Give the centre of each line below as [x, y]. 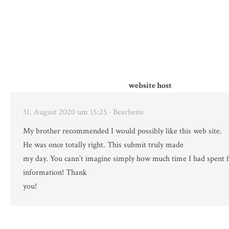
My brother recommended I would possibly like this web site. [122, 131]
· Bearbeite [127, 112]
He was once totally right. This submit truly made [103, 145]
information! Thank [55, 173]
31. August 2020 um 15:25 [65, 112]
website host [150, 86]
